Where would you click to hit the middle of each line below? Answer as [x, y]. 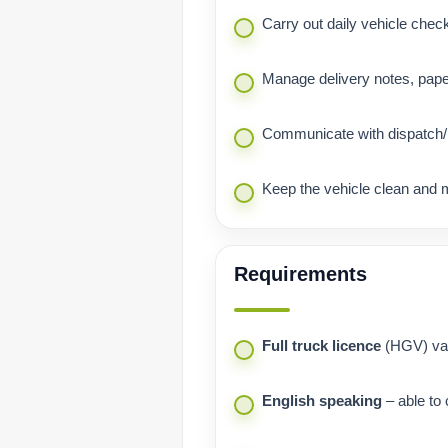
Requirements [300, 274]
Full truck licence [321, 346]
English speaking [322, 401]
